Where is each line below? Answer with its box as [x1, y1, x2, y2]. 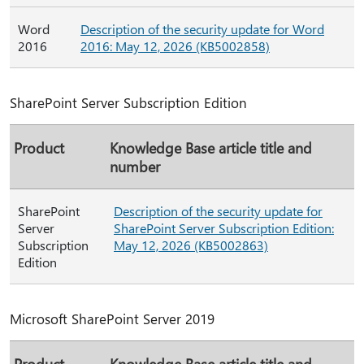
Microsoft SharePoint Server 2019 [10, 310, 214, 327]
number [110, 157, 160, 175]
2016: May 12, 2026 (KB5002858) [80, 37, 270, 54]
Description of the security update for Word [80, 20, 324, 37]
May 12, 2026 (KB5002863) [114, 236, 268, 253]
